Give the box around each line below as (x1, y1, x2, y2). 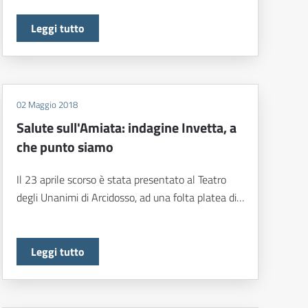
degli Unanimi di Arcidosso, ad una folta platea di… (16, 189, 244, 206)
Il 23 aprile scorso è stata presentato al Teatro (16, 171, 226, 188)
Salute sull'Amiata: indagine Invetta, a (16, 117, 236, 139)
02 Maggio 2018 (16, 98, 78, 112)
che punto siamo (16, 136, 113, 158)
